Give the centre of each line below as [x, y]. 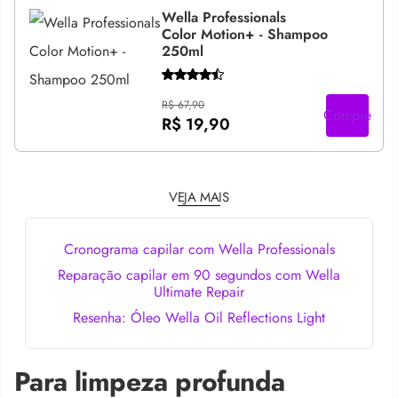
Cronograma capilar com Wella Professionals [199, 249]
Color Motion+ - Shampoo [244, 34]
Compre [347, 115]
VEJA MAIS [199, 197]
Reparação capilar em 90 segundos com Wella [199, 275]
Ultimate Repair [199, 292]
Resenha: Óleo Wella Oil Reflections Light [199, 318]
